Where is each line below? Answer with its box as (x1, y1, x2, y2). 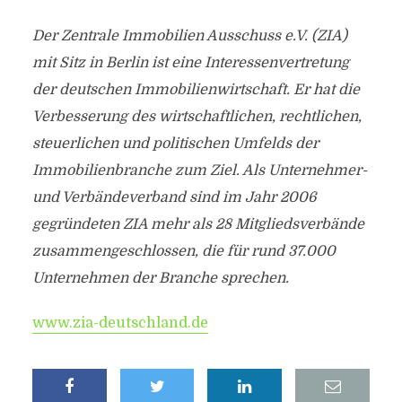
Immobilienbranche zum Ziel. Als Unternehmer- (31, 162, 367, 179)
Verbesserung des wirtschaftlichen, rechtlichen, (31, 109, 362, 125)
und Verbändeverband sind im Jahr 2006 (31, 189, 317, 205)
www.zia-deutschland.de (31, 315, 208, 331)
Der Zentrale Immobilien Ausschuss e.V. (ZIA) (31, 28, 347, 44)
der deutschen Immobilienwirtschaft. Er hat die (31, 82, 360, 98)
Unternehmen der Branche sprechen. (31, 270, 289, 286)
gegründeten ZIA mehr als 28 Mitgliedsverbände (31, 216, 364, 232)
